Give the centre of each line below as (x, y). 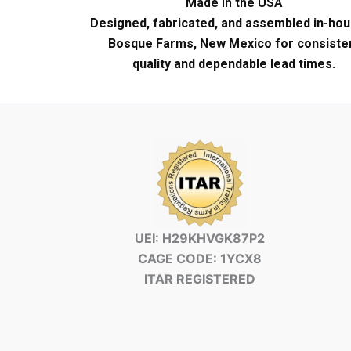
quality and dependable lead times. (234, 64)
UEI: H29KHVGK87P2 (200, 239)
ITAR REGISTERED (200, 279)
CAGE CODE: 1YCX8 (200, 259)
